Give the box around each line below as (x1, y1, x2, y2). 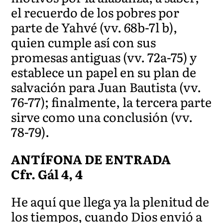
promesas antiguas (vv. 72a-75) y (11, 47, 197, 66)
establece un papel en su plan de (11, 62, 197, 81)
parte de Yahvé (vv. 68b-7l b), (11, 17, 178, 36)
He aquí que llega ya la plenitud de (11, 192, 210, 211)
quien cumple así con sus (11, 32, 156, 51)
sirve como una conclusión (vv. (11, 107, 193, 126)
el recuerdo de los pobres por (11, 2, 180, 21)
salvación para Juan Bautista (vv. (11, 77, 202, 96)
